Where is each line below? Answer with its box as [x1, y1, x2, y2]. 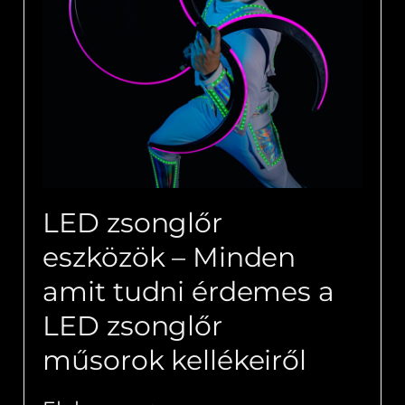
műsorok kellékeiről [42, 344, 306, 378]
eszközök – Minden [42, 240, 297, 275]
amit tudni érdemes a [42, 275, 334, 309]
